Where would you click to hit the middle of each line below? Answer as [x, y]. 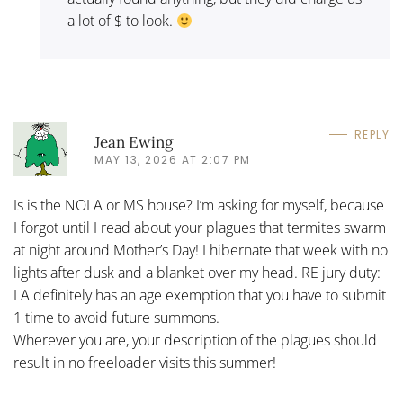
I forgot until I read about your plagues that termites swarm [200, 228]
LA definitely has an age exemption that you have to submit [200, 295]
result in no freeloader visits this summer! [145, 363]
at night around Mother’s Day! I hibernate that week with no [201, 250]
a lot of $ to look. [122, 21]
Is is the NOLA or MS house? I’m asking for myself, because [199, 205]
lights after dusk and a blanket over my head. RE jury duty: [197, 273]
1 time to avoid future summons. [116, 318]
